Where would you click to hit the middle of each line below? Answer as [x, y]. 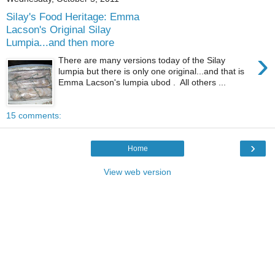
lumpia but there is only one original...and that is [152, 71]
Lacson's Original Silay [59, 30]
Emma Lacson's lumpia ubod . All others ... [142, 82]
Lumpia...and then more [60, 43]
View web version [137, 172]
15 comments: [34, 115]
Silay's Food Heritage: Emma [73, 17]
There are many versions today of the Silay [142, 60]
